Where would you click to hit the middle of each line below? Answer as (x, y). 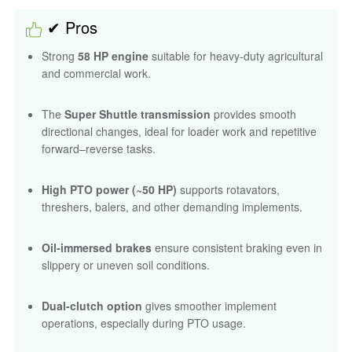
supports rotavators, (228, 189)
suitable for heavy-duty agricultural (236, 55)
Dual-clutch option (92, 305)
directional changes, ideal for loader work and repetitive (179, 131)
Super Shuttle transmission (137, 114)
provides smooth (253, 114)
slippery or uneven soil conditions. (126, 264)
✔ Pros (72, 27)
